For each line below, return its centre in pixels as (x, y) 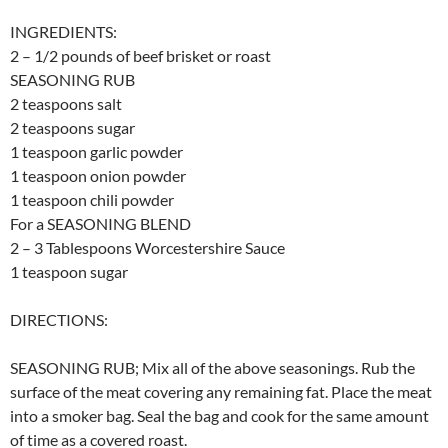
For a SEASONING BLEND (100, 224)
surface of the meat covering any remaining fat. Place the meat (221, 392)
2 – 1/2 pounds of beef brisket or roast (140, 56)
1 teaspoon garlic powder (96, 152)
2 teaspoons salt (66, 104)
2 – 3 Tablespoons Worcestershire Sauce (147, 248)
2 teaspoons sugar (72, 128)
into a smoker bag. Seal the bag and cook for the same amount (219, 416)
